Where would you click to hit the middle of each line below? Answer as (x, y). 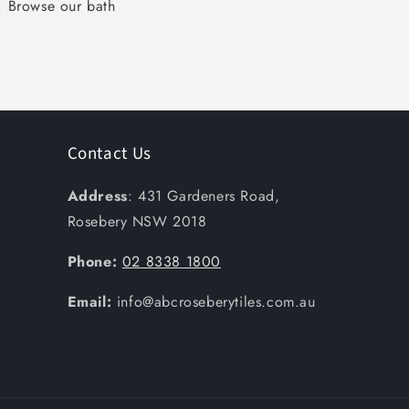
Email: (92, 302)
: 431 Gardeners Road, (204, 196)
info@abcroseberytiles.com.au (219, 302)
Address (97, 196)
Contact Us (109, 154)
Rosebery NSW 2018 (137, 221)
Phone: (92, 262)
